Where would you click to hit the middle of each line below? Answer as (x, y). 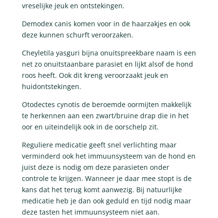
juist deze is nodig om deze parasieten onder (95, 167)
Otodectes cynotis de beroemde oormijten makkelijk (106, 104)
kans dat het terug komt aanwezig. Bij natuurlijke (102, 190)
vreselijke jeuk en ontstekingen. (73, 6)
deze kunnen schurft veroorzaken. (77, 35)
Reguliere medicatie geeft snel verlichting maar (99, 145)
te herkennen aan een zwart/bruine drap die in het (105, 116)
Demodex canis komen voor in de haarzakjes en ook (106, 24)
